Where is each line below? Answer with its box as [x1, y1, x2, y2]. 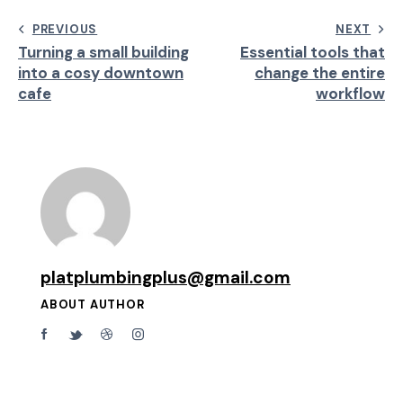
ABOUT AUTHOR [40, 296, 145, 312]
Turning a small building [18, 41, 189, 62]
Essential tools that [240, 41, 385, 62]
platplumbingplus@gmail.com [40, 265, 291, 289]
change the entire [255, 62, 385, 83]
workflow [316, 83, 385, 103]
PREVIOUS [31, 21, 98, 37]
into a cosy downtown [18, 62, 184, 83]
